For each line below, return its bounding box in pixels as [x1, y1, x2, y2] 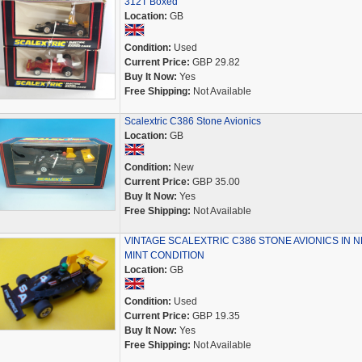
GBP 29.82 [189, 57, 240, 68]
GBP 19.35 [189, 310, 240, 322]
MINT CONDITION [124, 250, 204, 261]
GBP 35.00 [189, 176, 240, 187]
